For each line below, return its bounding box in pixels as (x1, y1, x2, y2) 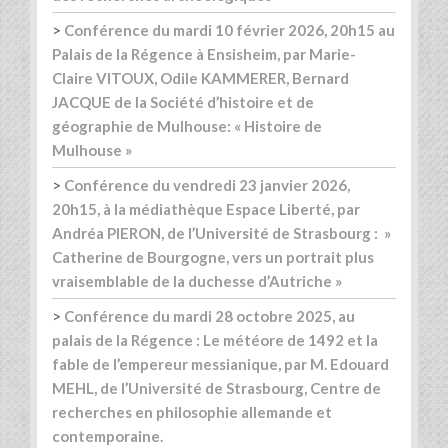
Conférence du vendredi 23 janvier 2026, (64, 176, 350, 195)
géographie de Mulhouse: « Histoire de (52, 117, 322, 136)
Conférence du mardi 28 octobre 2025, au (64, 307, 355, 326)
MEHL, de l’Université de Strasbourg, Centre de (52, 379, 381, 398)
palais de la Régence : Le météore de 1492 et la (52, 331, 378, 350)
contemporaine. (52, 427, 163, 446)
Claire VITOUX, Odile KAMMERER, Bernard (52, 69, 349, 88)
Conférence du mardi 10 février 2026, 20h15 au (64, 21, 395, 40)
